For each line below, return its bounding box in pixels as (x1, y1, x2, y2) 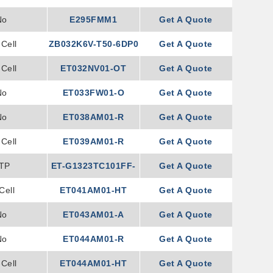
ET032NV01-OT (60, 63, 127, 73)
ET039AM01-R (63, 136, 124, 146)
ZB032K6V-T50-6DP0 (48, 39, 139, 49)
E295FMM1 (69, 15, 118, 24)
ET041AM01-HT (60, 185, 127, 195)
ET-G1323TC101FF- (51, 161, 136, 171)
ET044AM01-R (63, 234, 124, 244)
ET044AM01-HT (60, 258, 127, 268)
